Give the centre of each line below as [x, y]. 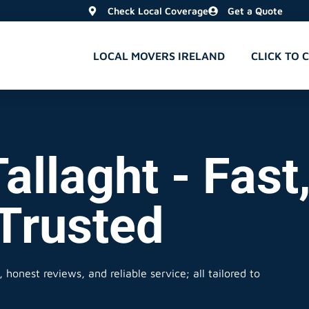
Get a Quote [255, 11]
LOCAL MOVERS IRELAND [159, 56]
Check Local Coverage [158, 11]
